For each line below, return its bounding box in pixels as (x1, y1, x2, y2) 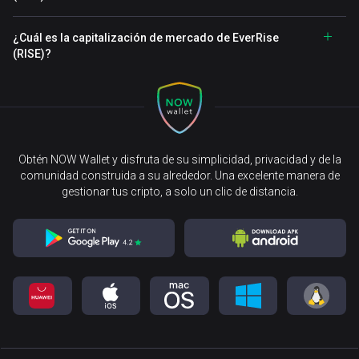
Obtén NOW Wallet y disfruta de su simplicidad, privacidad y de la (18, 153, 341, 166)
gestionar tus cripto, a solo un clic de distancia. (61, 185, 298, 198)
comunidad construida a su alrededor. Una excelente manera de (19, 169, 340, 182)
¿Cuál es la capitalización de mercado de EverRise (13, 31, 279, 44)
